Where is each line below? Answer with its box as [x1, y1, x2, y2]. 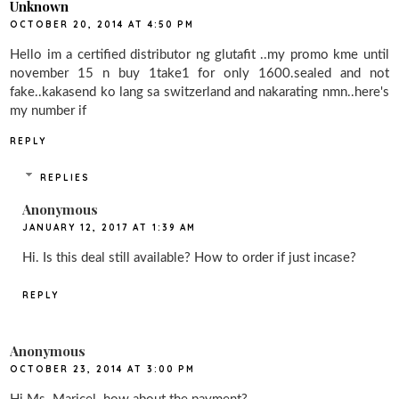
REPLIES [39, 171, 90, 183]
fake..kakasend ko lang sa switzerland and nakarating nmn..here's [10, 85, 389, 99]
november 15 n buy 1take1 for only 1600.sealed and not [10, 66, 389, 80]
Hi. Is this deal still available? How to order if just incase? [22, 250, 357, 265]
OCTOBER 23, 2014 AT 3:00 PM [10, 363, 196, 376]
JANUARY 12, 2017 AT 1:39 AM [22, 221, 197, 233]
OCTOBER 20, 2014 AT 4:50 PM [10, 18, 195, 30]
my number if [10, 103, 87, 118]
